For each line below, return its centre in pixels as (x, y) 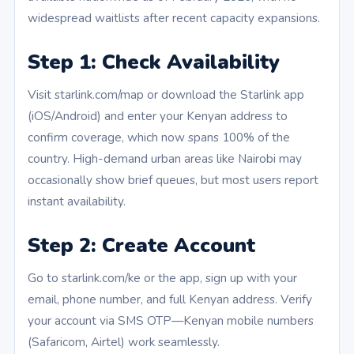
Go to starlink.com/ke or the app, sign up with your (162, 278)
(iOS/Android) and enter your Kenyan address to (158, 116)
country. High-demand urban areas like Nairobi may (165, 159)
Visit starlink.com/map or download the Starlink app (166, 95)
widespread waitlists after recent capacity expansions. (174, 18)
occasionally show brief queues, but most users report (173, 180)
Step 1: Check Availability (154, 62)
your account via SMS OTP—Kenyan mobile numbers (171, 321)
